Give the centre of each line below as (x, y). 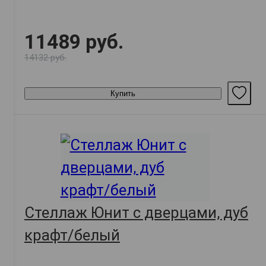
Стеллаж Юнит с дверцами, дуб (136, 213)
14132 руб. (45, 58)
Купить (123, 93)
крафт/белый (72, 235)
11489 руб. (74, 42)
